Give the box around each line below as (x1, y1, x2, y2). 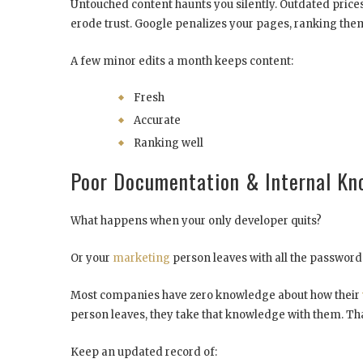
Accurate (134, 113, 181, 127)
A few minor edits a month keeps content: (70, 53, 293, 68)
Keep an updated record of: (70, 344, 217, 359)
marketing (113, 250, 170, 265)
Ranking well (134, 135, 203, 150)
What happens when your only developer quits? (70, 213, 322, 228)
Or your (70, 250, 113, 265)
